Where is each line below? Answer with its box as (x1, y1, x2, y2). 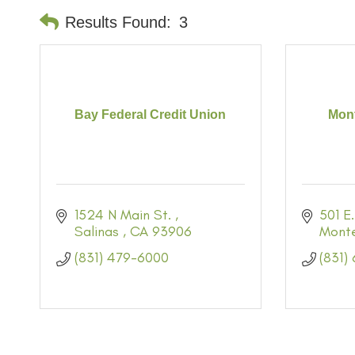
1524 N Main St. (74, 206, 175, 223)
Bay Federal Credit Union (74, 107, 227, 121)
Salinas (74, 223, 123, 240)
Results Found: (65, 13, 171, 31)
